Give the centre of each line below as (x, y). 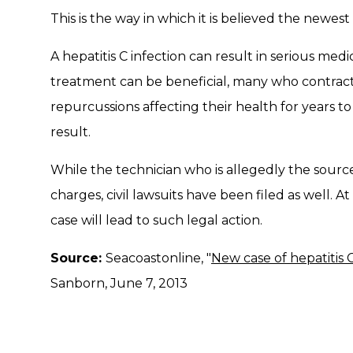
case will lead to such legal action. (156, 220)
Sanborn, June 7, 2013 (119, 283)
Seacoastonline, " (158, 258)
